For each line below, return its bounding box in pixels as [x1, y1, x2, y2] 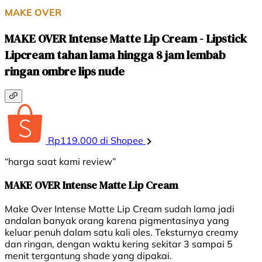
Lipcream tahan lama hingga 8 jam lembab [5, 46, 225, 63]
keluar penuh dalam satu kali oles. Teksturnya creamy [5, 226, 239, 238]
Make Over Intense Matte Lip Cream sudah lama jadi [5, 202, 235, 215]
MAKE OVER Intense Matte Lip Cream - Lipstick [5, 30, 247, 47]
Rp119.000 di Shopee [48, 134, 143, 146]
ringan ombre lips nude [5, 63, 125, 80]
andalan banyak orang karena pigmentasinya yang [5, 214, 229, 226]
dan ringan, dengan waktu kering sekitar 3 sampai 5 [5, 237, 233, 250]
